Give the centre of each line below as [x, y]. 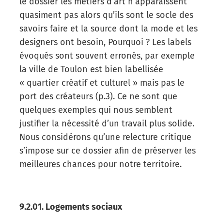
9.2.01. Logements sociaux [71, 207]
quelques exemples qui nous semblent [96, 110]
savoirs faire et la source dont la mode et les [108, 28]
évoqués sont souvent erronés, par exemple [107, 55]
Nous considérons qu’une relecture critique [105, 137]
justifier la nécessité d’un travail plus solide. [107, 123]
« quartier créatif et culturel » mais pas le [102, 83]
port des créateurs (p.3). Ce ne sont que [98, 96]
